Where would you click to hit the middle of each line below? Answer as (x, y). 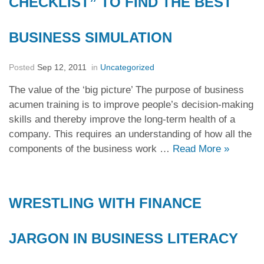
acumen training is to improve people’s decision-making (131, 105)
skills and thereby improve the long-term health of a (122, 119)
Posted (23, 67)
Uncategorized (127, 67)
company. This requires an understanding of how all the (130, 134)
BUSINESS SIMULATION (90, 37)
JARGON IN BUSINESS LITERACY (123, 238)
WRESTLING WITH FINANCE (105, 203)
